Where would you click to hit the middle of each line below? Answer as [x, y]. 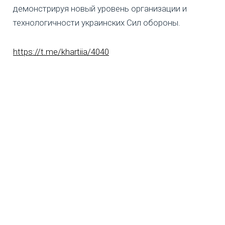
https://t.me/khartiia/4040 [61, 52]
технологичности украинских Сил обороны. [97, 23]
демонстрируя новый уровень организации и [100, 9]
